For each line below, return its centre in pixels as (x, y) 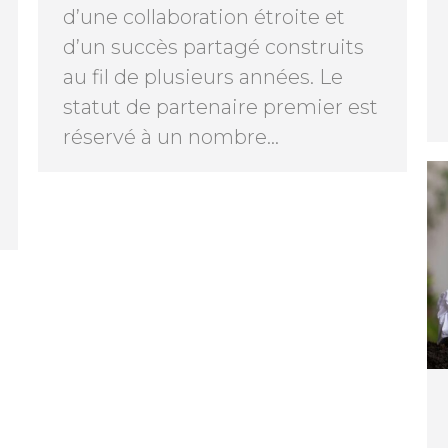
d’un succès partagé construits (213, 46)
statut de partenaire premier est (220, 106)
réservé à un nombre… (171, 136)
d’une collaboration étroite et (204, 16)
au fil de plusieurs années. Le (203, 76)
